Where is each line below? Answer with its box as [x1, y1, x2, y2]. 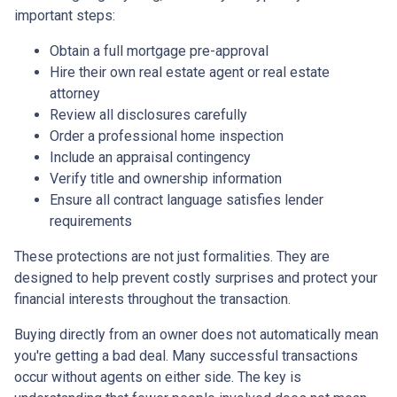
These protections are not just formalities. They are [14, 248, 330, 266]
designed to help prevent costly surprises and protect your [14, 269, 378, 287]
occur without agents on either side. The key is [14, 369, 301, 386]
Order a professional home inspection [50, 128, 284, 145]
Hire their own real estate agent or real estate [50, 64, 330, 82]
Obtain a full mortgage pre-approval [50, 43, 269, 60]
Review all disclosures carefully [50, 106, 247, 124]
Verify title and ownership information [50, 170, 282, 188]
